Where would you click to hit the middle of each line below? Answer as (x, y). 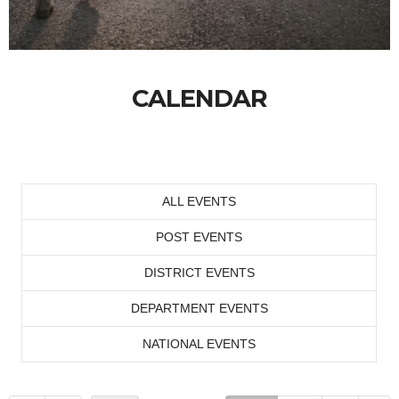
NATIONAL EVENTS (199, 344)
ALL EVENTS (199, 201)
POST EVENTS (199, 237)
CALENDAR (199, 98)
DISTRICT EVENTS (199, 273)
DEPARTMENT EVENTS (199, 308)
